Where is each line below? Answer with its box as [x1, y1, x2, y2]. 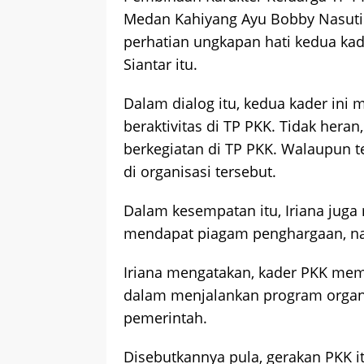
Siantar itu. [123, 54, 197, 74]
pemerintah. [123, 308, 207, 327]
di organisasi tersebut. [123, 162, 276, 181]
